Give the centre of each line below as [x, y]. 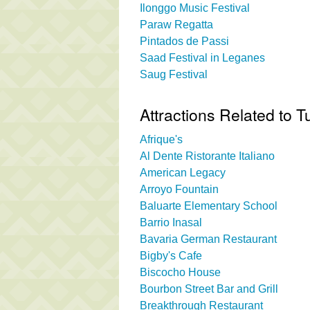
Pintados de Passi [184, 41]
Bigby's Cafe [171, 255]
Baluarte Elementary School [209, 206]
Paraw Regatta [176, 24]
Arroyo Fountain [179, 189]
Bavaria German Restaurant [208, 239]
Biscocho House [180, 272]
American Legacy [183, 172]
